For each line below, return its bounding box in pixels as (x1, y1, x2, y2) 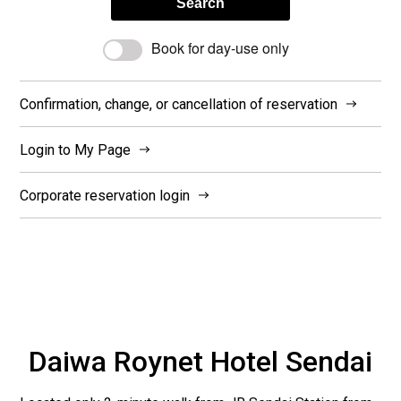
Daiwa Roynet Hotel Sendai (29, 344, 372, 379)
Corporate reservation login (20, 186, 191, 204)
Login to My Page (20, 141, 132, 158)
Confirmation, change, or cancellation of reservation (20, 95, 338, 113)
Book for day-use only (150, 38, 289, 59)
